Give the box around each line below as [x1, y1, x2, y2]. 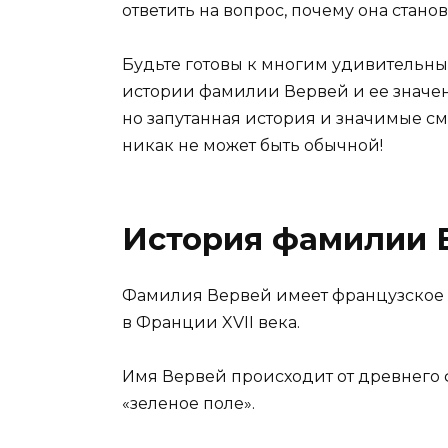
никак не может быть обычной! [122, 135, 383, 155]
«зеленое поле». [122, 394, 255, 414]
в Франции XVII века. [122, 312, 300, 332]
